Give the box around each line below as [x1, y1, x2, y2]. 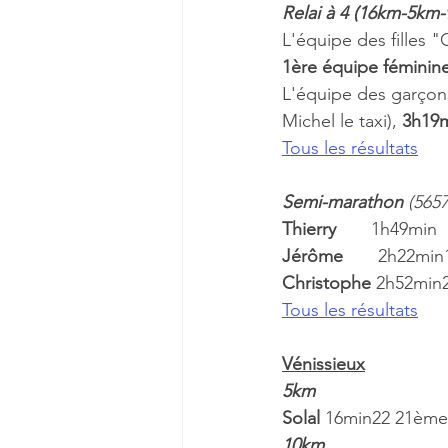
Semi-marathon [282, 191, 403, 214]
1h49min [371, 218, 437, 241]
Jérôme [282, 245, 378, 268]
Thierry [282, 218, 371, 241]
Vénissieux [282, 353, 365, 376]
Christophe [282, 272, 376, 295]
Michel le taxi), [282, 110, 402, 133]
